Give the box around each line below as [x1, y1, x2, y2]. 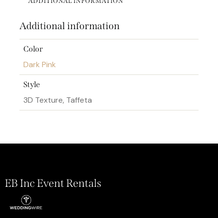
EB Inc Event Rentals [5, 176, 101, 190]
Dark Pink [23, 59, 56, 70]
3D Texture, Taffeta [23, 94, 92, 105]
